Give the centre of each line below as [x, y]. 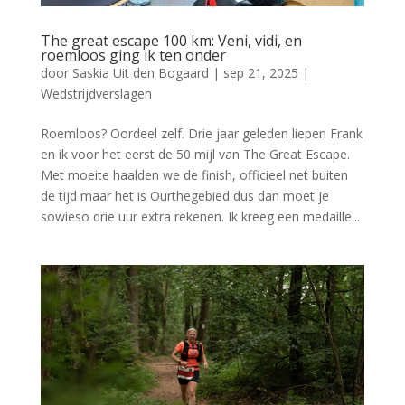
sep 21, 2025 [260, 72]
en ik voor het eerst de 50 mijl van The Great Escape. [195, 154]
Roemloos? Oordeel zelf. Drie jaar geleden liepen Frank [201, 133]
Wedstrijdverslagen [96, 93]
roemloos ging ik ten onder [133, 55]
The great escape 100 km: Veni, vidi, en [171, 40]
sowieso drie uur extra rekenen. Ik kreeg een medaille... [200, 216]
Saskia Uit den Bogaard [140, 72]
